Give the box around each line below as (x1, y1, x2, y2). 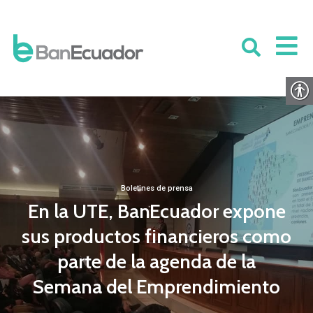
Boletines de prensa (120, 184, 193, 193)
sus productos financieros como (22, 224, 291, 248)
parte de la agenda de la (57, 249, 256, 273)
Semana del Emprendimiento (33, 275, 280, 298)
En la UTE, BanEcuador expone (27, 199, 286, 223)
